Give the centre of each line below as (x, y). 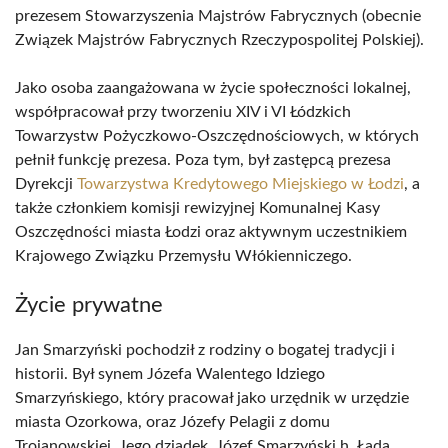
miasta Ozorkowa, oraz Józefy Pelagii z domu (172, 422)
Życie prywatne (89, 305)
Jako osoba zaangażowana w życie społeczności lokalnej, (213, 88)
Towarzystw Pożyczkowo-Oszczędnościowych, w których (217, 136)
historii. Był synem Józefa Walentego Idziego (170, 374)
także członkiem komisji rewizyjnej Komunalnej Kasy (197, 208)
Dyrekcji (46, 184)
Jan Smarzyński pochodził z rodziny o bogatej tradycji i (205, 350)
